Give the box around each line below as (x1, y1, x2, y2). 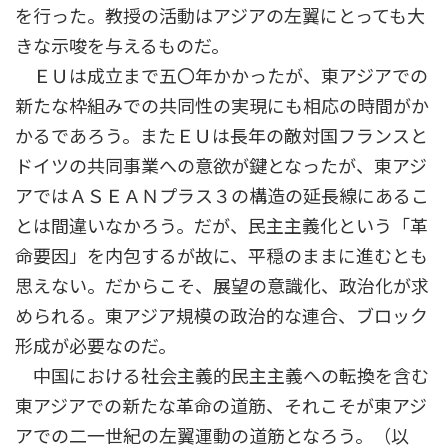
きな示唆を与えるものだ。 (15, 35, 229, 58)
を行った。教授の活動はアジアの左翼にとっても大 (15, 5, 425, 28)
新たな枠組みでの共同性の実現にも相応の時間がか (15, 95, 429, 118)
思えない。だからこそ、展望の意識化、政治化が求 (15, 275, 429, 298)
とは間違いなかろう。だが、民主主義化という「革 (15, 215, 428, 238)
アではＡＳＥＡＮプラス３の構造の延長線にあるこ (15, 185, 429, 208)
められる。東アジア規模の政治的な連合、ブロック (15, 305, 428, 328)
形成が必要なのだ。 (15, 335, 176, 358)
